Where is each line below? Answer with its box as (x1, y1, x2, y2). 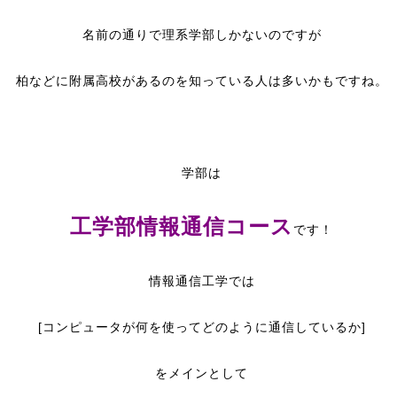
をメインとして (155, 366, 248, 380)
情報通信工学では (148, 274, 255, 288)
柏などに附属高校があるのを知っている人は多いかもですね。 (15, 74, 388, 88)
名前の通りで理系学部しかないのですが (82, 27, 322, 42)
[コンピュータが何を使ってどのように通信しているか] (37, 320, 366, 334)
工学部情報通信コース (70, 214, 293, 238)
